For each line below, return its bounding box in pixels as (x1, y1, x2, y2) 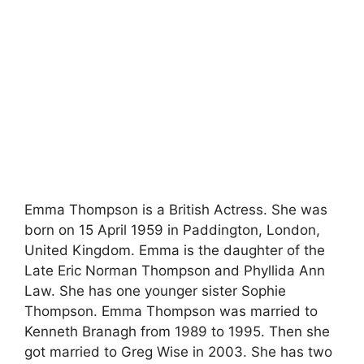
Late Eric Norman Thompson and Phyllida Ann (24, 262, 325, 279)
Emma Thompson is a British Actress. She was (24, 201, 327, 218)
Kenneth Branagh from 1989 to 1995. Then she (24, 323, 330, 340)
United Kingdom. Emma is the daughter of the (24, 242, 325, 258)
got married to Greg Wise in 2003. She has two (24, 344, 332, 360)
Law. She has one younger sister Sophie (24, 283, 286, 299)
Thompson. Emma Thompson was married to (24, 303, 318, 319)
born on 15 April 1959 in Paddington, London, (24, 222, 320, 238)
